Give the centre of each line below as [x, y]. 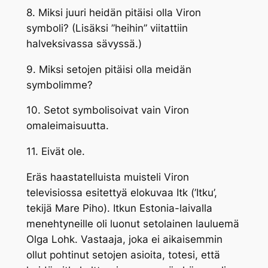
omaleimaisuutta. [67, 126]
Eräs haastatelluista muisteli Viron [107, 177]
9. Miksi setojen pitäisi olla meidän [109, 69]
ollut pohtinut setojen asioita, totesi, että [123, 255]
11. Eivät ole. [55, 152]
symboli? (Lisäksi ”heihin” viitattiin [107, 28]
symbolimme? [59, 85]
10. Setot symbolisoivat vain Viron [107, 110]
